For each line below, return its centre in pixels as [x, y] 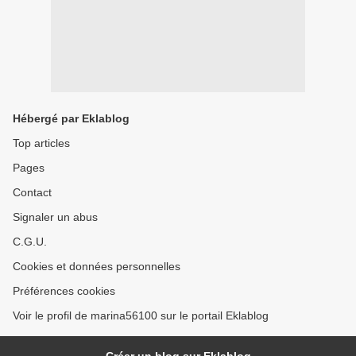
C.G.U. [30, 242]
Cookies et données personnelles [97, 266]
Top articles [41, 143]
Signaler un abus [55, 217]
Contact [32, 192]
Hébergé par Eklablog [71, 118]
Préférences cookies [64, 291]
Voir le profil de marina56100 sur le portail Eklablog [141, 315]
